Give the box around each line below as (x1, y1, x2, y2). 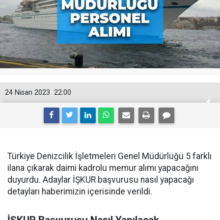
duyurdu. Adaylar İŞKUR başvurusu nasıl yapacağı (7, 175, 194, 185)
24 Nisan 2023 (5, 88, 50, 97)
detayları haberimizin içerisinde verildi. (7, 187, 152, 196)
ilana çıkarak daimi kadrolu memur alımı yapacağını (7, 163, 198, 173)
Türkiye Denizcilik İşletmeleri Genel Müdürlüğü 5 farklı (7, 151, 212, 161)
